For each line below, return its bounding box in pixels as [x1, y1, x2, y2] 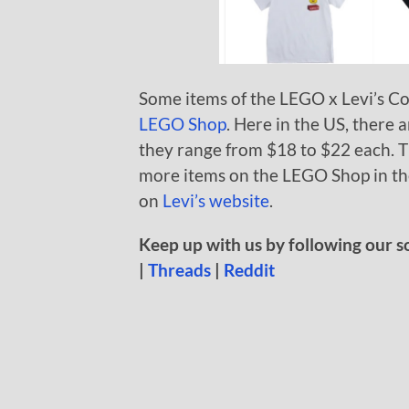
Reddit [224, 258, 275, 280]
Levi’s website [163, 189, 269, 211]
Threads [148, 258, 211, 280]
